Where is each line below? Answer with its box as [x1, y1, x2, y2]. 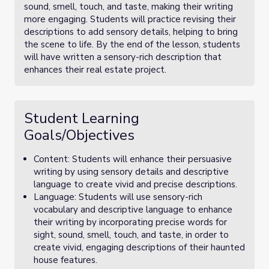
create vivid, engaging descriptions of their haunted [34, 241, 245, 253]
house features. [34, 254, 97, 266]
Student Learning [24, 109, 139, 128]
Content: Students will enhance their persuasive [34, 153, 232, 165]
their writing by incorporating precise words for [34, 216, 227, 228]
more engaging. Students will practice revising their [24, 13, 236, 25]
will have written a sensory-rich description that [24, 51, 222, 63]
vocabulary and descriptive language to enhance [34, 204, 232, 216]
